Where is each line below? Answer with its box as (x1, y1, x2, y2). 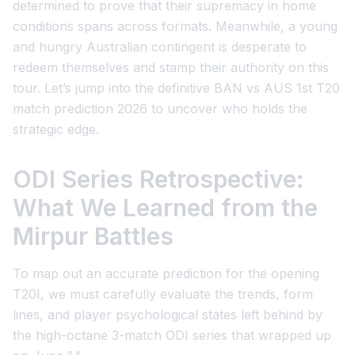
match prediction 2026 (13, 101, 147, 116)
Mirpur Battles (13, 222, 174, 250)
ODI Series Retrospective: (13, 165, 303, 193)
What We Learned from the (13, 193, 318, 222)
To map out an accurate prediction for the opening (13, 265, 319, 281)
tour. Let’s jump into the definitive (13, 80, 214, 96)
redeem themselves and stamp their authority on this (13, 59, 329, 75)
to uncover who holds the (147, 101, 307, 116)
